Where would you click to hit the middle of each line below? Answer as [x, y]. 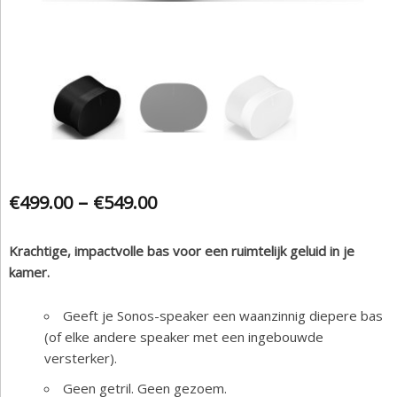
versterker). [81, 358]
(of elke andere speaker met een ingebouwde [184, 336]
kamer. [29, 272]
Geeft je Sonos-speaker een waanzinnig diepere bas [223, 315]
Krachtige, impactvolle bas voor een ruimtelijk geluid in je [182, 250]
